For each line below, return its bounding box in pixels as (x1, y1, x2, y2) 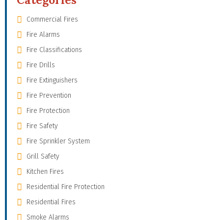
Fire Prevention (27, 91, 71, 100)
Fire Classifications (27, 46, 82, 55)
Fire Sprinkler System (27, 137, 90, 146)
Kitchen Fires (27, 167, 64, 176)
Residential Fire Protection (27, 183, 105, 192)
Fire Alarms (27, 30, 60, 39)
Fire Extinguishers (27, 76, 78, 85)
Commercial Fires (27, 15, 78, 24)
